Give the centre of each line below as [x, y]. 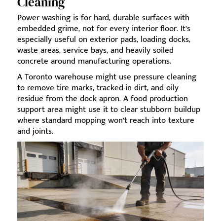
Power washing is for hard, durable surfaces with [103, 18]
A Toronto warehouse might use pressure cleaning [107, 77]
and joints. [35, 131]
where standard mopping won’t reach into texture [106, 120]
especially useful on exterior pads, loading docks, [104, 39]
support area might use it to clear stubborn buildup [109, 109]
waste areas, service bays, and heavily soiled [95, 50]
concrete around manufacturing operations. [94, 61]
